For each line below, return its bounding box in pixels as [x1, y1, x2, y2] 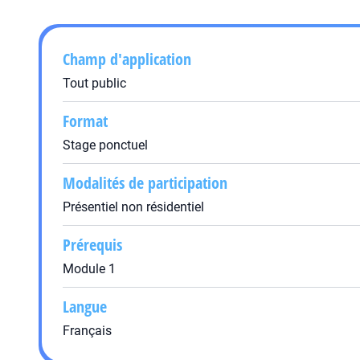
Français [63, 323, 112, 338]
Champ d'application [63, 48, 191, 70]
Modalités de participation [63, 172, 227, 194]
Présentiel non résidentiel [63, 199, 204, 215]
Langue [63, 296, 107, 317]
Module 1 [63, 261, 116, 276]
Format [63, 110, 108, 132]
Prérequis [63, 234, 122, 256]
